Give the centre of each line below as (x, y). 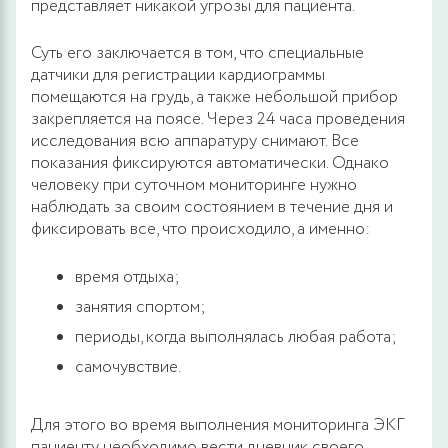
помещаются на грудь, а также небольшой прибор (214, 97)
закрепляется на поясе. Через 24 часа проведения (218, 119)
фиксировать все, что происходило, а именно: (200, 229)
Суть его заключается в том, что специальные (197, 53)
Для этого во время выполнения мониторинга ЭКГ (218, 425)
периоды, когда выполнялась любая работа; (236, 337)
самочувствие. (128, 367)
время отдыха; (127, 277)
